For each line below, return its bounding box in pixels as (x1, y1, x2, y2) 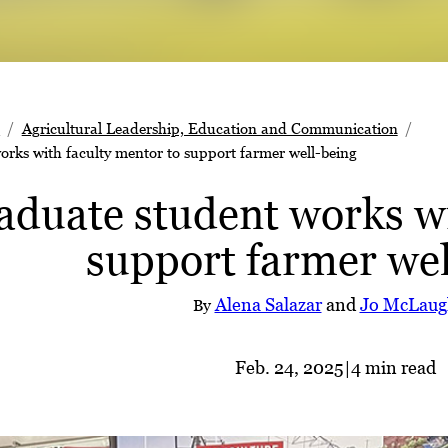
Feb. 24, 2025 (234, 357, 344, 379)
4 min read (350, 357, 436, 379)
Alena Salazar (214, 294, 322, 316)
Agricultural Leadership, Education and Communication (21, 119, 398, 138)
